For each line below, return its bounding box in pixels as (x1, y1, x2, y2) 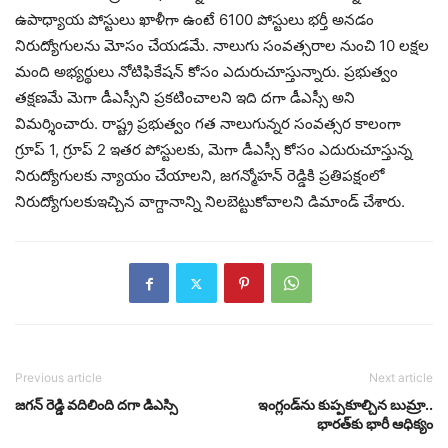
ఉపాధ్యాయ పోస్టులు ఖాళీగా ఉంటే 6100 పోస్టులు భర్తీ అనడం (15, 10, 374, 30)
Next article (369, 370, 433, 386)
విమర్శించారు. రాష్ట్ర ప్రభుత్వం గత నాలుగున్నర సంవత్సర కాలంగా (15, 114, 401, 134)
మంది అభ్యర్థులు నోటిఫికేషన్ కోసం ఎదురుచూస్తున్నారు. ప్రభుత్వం (15, 62, 398, 82)
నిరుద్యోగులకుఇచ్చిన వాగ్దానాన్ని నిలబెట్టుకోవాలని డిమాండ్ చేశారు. (15, 192, 405, 212)
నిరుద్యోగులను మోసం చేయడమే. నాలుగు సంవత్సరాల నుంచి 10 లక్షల (15, 36, 429, 56)
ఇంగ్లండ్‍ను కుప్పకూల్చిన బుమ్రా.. (258, 396, 433, 414)
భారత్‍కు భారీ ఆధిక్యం (317, 415, 433, 433)
